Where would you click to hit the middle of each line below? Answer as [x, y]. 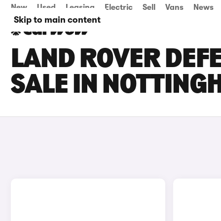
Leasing [80, 7]
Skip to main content [57, 20]
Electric [119, 7]
